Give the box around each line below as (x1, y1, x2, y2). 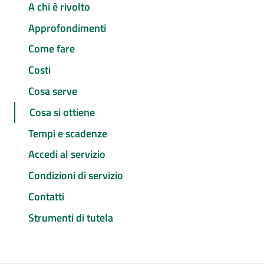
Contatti (28, 188, 64, 204)
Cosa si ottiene (29, 104, 95, 120)
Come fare (28, 41, 75, 57)
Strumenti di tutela (28, 209, 113, 226)
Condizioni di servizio (28, 167, 123, 184)
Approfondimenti (28, 19, 106, 36)
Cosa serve (28, 83, 77, 100)
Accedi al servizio (28, 146, 105, 163)
